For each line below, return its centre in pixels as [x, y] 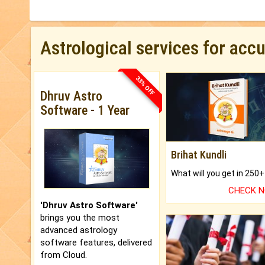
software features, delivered [96, 242]
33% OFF [145, 85]
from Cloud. [64, 255]
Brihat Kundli [198, 155]
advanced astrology [79, 230]
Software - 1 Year [85, 111]
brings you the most [80, 217]
